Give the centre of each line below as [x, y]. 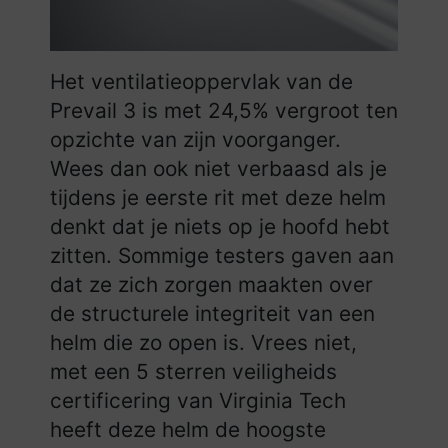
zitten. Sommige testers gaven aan [222, 255]
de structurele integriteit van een [212, 313]
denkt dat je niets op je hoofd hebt [220, 226]
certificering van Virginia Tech [198, 400]
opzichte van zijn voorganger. [195, 139]
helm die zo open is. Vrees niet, [203, 342]
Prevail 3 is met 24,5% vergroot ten [224, 110]
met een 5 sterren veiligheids [193, 371]
